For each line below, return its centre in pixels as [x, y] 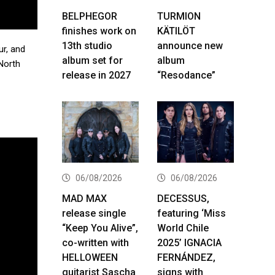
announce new [190, 45]
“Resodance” [186, 75]
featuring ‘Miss [192, 213]
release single [94, 213]
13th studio [87, 45]
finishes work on [99, 31]
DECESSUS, [183, 198]
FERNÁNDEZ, [186, 257]
